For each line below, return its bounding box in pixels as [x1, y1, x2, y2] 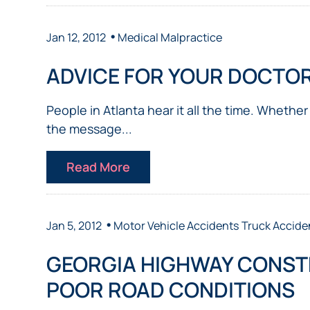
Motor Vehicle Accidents [113, 218, 240, 234]
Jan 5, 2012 [46, 218, 102, 234]
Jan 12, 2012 [46, 30, 107, 46]
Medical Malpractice [118, 30, 223, 46]
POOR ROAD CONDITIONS [46, 275, 295, 304]
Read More [66, 158, 131, 176]
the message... [46, 120, 133, 138]
